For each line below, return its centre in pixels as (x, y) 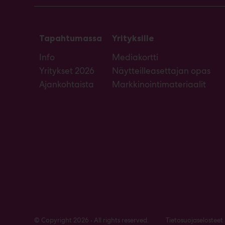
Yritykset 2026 (67, 71)
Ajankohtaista (67, 84)
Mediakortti (135, 57)
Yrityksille (133, 38)
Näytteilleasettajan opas (161, 71)
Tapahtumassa (71, 38)
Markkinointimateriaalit (159, 84)
